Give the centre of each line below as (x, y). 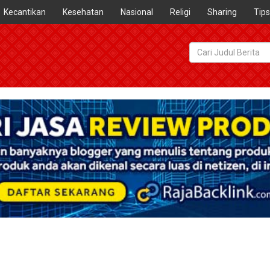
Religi (180, 12)
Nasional (137, 12)
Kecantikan (25, 12)
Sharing (222, 12)
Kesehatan (83, 12)
